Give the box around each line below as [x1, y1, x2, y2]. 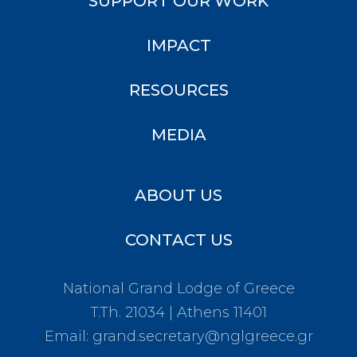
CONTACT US [124, 229, 233, 249]
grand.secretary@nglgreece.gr [92, 327, 313, 345]
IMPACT [146, 35, 211, 55]
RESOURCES [128, 80, 229, 100]
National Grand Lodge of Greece [62, 279, 295, 297]
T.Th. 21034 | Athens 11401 [90, 303, 267, 321]
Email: [44, 327, 92, 345]
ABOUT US [135, 185, 222, 205]
